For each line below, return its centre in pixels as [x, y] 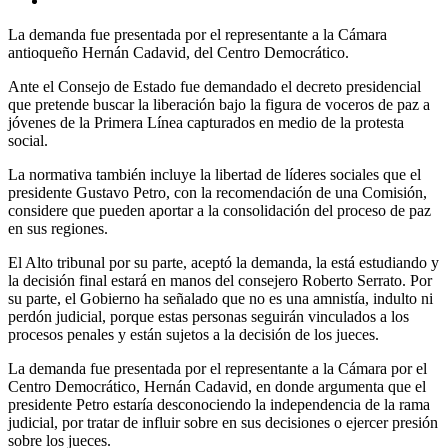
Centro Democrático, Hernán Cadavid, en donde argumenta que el [217, 387]
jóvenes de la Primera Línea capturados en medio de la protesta [206, 123]
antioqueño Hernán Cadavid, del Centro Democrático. [178, 53]
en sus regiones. [58, 229]
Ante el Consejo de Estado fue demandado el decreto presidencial [214, 87]
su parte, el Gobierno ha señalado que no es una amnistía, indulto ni [220, 299]
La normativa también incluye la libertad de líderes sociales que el [214, 175]
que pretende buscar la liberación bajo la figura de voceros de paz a [219, 105]
